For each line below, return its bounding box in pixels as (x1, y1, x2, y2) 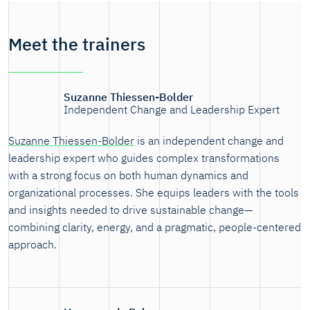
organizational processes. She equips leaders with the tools (8, 185, 299, 199)
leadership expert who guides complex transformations (8, 150, 280, 165)
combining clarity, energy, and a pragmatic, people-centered (8, 219, 301, 234)
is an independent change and (134, 133, 284, 147)
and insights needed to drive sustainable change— (8, 202, 253, 217)
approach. (8, 237, 57, 251)
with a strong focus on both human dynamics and (8, 167, 248, 182)
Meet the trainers (8, 33, 145, 56)
